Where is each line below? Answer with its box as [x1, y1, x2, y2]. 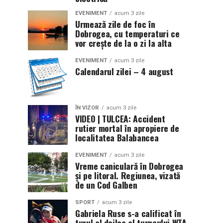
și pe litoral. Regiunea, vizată [75, 168, 181, 182]
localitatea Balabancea [75, 130, 159, 144]
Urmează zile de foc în [75, 17, 155, 30]
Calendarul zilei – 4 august [75, 64, 173, 78]
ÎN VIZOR [75, 104, 99, 111]
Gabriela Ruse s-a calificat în [75, 206, 181, 220]
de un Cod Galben [75, 178, 137, 191]
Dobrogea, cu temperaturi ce [75, 26, 180, 40]
